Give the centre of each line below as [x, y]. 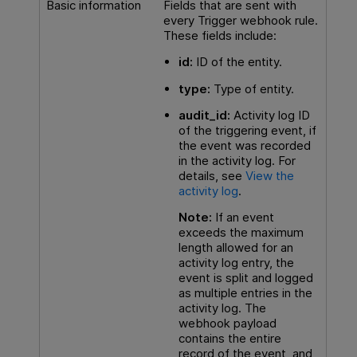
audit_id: [204, 115]
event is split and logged [245, 278]
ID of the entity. [237, 62]
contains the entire [229, 339]
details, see [212, 175]
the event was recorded [244, 145]
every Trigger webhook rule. [240, 20]
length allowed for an [235, 248]
